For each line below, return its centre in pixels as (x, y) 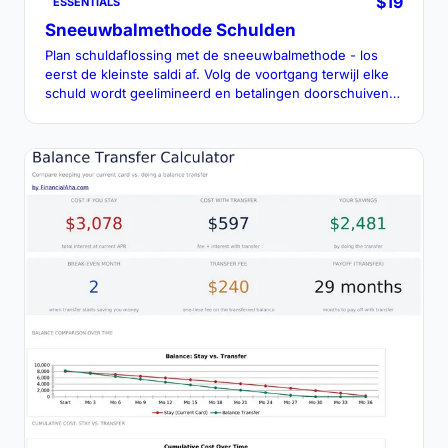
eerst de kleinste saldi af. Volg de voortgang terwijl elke (217, 73)
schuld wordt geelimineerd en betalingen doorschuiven (217, 92)
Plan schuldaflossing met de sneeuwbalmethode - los (211, 54)
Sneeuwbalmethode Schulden (170, 29)
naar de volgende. (101, 111)
